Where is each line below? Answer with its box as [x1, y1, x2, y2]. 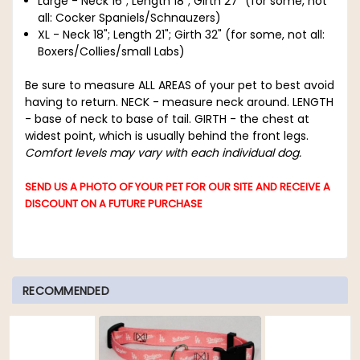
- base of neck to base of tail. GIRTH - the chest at [25, 110, 309, 127]
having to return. [25, 93, 118, 110]
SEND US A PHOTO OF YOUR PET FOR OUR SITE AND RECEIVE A [25, 178, 330, 194]
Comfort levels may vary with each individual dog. [25, 144, 301, 161]
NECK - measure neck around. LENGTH [118, 93, 333, 110]
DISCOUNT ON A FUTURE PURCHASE [25, 195, 202, 211]
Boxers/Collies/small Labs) [38, 43, 186, 59]
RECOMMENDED [22, 282, 109, 299]
